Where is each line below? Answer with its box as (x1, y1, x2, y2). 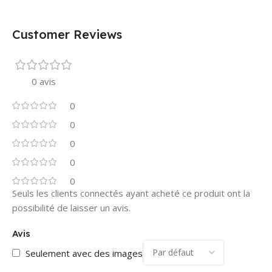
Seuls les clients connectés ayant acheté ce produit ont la (12, 186, 250, 199)
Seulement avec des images (25, 246, 143, 259)
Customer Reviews (12, 26, 122, 42)
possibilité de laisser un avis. (12, 201, 131, 214)
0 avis (32, 75, 56, 87)
